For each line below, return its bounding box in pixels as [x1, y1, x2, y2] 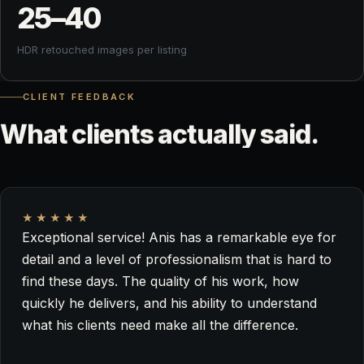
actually [158, 119, 256, 150]
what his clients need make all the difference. [22, 317, 298, 333]
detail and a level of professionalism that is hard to [22, 251, 331, 267]
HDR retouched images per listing [17, 42, 187, 56]
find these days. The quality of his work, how [22, 273, 299, 289]
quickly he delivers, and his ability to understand [22, 295, 317, 311]
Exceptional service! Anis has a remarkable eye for [22, 229, 336, 245]
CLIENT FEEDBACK [23, 91, 136, 102]
